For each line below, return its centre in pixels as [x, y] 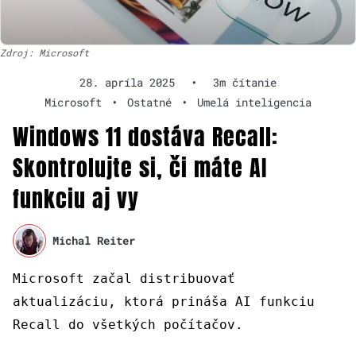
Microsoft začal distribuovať [124, 278]
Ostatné [149, 102]
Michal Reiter [94, 241]
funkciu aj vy [76, 198]
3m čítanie [245, 82]
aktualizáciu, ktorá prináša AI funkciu [164, 301]
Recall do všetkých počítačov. [128, 324]
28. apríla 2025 [127, 82]
